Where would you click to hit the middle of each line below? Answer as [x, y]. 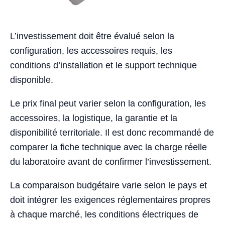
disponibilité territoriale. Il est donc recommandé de [112, 133]
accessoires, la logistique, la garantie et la [94, 118]
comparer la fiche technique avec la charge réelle [108, 147]
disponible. [32, 80]
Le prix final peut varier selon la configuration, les [108, 104]
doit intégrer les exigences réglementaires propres [110, 200]
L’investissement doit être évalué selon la [92, 36]
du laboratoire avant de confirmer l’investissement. [111, 162]
